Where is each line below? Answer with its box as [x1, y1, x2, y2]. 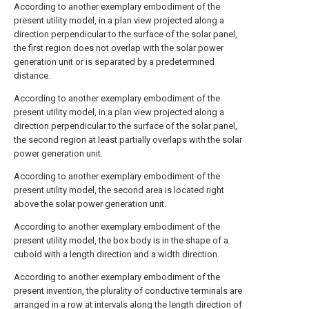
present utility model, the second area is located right [14, 185, 224, 195]
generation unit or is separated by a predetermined [14, 57, 215, 67]
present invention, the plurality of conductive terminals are [14, 286, 242, 296]
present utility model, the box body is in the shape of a [14, 235, 228, 246]
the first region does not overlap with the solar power [14, 43, 223, 53]
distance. [14, 70, 50, 81]
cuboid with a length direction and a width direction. [14, 249, 219, 259]
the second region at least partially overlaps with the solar [14, 134, 242, 145]
